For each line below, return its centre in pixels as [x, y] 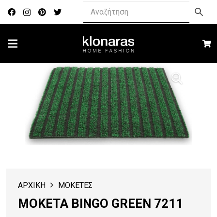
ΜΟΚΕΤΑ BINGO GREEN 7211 [101, 204]
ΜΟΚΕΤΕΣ [75, 186]
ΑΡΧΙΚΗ [32, 186]
